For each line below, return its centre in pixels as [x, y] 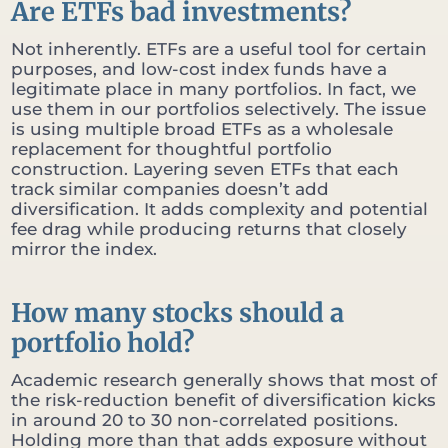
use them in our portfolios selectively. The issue [218, 109]
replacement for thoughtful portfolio [171, 149]
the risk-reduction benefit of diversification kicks [223, 400]
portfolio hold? [102, 342]
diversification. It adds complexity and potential [219, 209]
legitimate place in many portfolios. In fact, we [213, 89]
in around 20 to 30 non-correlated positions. [204, 420]
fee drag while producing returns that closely [209, 229]
